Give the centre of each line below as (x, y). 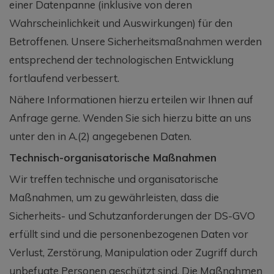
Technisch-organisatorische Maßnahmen (113, 157)
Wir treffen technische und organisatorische (114, 179)
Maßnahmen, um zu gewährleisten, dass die (114, 197)
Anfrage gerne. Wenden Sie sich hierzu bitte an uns (130, 117)
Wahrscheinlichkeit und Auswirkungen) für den (121, 23)
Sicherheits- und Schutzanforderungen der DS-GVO (132, 215)
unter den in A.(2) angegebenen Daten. (100, 136)
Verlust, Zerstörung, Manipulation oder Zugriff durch (133, 252)
